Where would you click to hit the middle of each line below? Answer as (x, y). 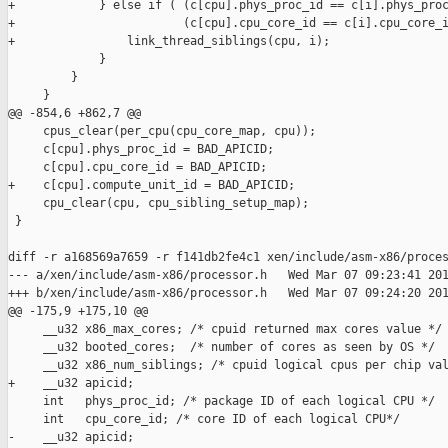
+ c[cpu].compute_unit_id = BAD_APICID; (151, 185)
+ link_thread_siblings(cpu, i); (169, 41)
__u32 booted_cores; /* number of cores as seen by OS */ (221, 347)
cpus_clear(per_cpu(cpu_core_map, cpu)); (162, 131)
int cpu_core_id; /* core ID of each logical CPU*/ (204, 419)
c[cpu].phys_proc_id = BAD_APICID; (141, 149)
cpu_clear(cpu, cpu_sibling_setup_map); (158, 203)
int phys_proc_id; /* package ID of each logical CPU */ (221, 401)
